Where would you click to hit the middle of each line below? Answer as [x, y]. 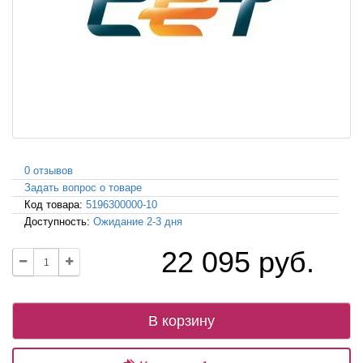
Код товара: [55, 205]
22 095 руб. [238, 263]
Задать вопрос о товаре [83, 188]
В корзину [181, 321]
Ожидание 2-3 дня [138, 222]
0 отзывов [49, 171]
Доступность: [59, 222]
